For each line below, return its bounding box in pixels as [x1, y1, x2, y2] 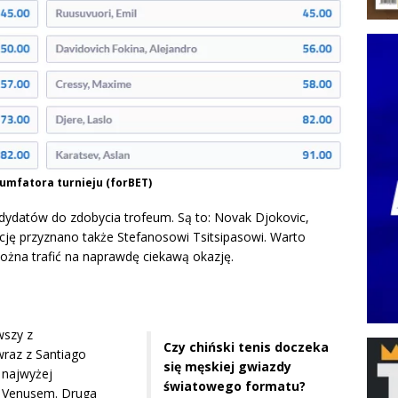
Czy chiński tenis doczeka [163, 338, 329, 356]
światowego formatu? [163, 378, 306, 395]
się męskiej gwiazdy [163, 358, 291, 376]
